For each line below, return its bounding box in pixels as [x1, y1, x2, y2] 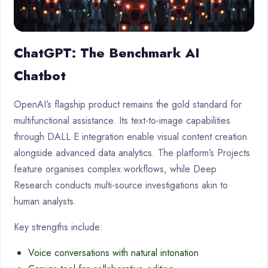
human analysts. [14, 194, 77, 209]
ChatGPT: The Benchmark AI [14, 43, 200, 63]
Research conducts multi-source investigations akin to [14, 178, 228, 193]
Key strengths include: [14, 220, 103, 234]
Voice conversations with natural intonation [28, 246, 199, 260]
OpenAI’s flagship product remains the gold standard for [14, 98, 242, 112]
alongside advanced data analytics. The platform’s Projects [14, 146, 250, 160]
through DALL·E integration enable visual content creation [14, 130, 247, 144]
